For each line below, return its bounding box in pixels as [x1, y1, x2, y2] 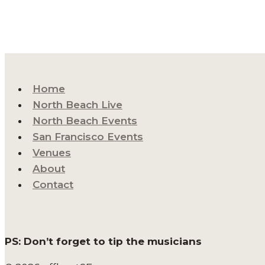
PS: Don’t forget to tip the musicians [5, 235, 202, 248]
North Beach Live [33, 99, 122, 111]
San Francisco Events [33, 131, 143, 143]
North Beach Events [33, 115, 137, 127]
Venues [33, 147, 71, 159]
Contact [33, 179, 73, 191]
